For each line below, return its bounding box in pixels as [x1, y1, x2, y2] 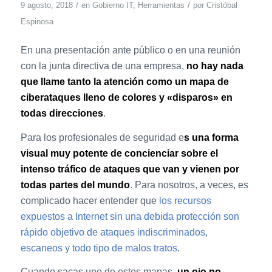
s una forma [183, 132, 239, 143]
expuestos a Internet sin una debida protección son [20, 211, 239, 222]
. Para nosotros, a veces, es [129, 179, 248, 190]
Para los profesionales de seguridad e [20, 132, 184, 143]
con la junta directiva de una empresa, [20, 61, 186, 72]
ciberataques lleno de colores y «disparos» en [20, 92, 233, 103]
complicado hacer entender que [20, 195, 159, 206]
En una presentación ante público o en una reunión [20, 45, 240, 56]
